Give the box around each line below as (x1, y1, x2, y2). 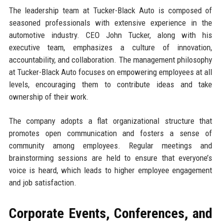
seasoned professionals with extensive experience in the (8, 18, 213, 28)
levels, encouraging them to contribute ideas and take (8, 79, 213, 90)
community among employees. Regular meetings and (8, 141, 213, 151)
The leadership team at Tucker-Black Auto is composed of (8, 5, 213, 16)
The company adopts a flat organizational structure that (8, 116, 213, 126)
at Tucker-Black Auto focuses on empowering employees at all (8, 67, 213, 77)
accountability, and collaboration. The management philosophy (8, 55, 213, 65)
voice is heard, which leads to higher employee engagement (8, 165, 213, 176)
